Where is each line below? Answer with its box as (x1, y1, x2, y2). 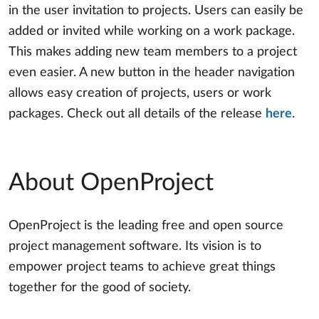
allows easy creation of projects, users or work (9, 87, 271, 100)
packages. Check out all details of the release (9, 108, 266, 121)
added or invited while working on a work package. (9, 25, 295, 38)
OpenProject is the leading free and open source (9, 219, 283, 233)
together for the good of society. (9, 281, 191, 295)
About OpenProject (9, 171, 214, 196)
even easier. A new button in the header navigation (9, 66, 295, 80)
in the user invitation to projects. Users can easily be (9, 4, 303, 18)
